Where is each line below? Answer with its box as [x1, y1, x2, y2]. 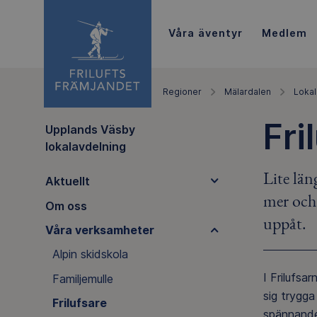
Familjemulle [52, 271, 113, 286]
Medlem [261, 26, 307, 39]
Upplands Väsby [45, 122, 135, 137]
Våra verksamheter [45, 222, 154, 237]
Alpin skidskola [52, 247, 128, 262]
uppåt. [263, 212, 306, 234]
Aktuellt [45, 174, 90, 189]
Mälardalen [224, 86, 271, 97]
